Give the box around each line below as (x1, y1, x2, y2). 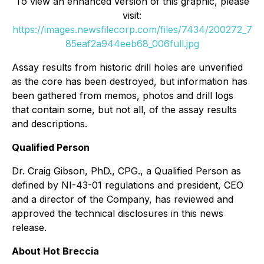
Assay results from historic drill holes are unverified (12, 61, 243, 73)
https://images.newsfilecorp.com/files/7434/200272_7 (12, 23, 252, 35)
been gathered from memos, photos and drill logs (12, 89, 233, 101)
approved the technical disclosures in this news (12, 207, 223, 219)
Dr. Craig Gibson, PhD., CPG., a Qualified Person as (12, 164, 241, 177)
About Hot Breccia (12, 245, 99, 257)
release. (12, 221, 47, 233)
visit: (123, 9, 141, 21)
